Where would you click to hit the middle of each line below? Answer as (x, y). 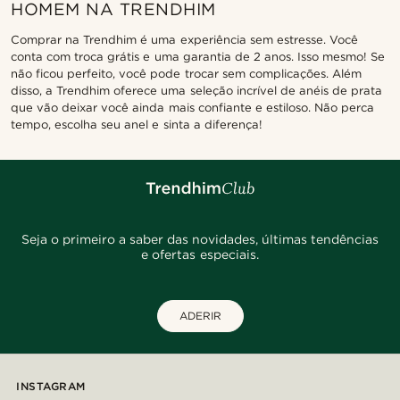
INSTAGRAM (51, 386)
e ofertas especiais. (200, 254)
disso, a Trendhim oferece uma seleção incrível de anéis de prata (197, 90)
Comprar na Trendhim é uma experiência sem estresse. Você (184, 39)
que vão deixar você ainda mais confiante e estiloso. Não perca (193, 107)
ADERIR (200, 315)
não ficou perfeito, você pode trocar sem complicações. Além (186, 73)
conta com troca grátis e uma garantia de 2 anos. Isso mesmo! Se (198, 56)
